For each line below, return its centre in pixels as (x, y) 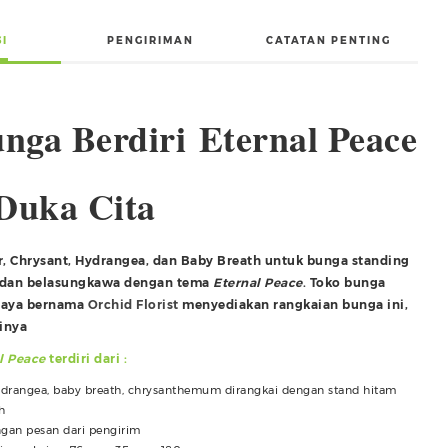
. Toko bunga (344, 282)
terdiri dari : (86, 358)
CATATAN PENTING (329, 40)
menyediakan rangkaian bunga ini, (293, 304)
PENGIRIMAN (150, 40)
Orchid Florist (133, 304)
